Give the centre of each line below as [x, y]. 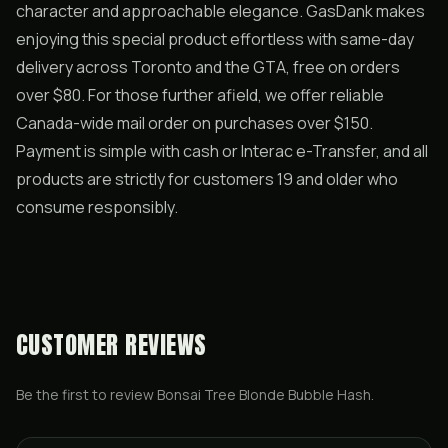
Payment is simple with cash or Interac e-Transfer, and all [222, 151]
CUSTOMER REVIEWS [111, 345]
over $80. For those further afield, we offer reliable [200, 95]
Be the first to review [86, 394]
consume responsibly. [97, 207]
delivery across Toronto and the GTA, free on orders [208, 67]
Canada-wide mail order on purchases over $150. [194, 123]
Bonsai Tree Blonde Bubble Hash [264, 394]
